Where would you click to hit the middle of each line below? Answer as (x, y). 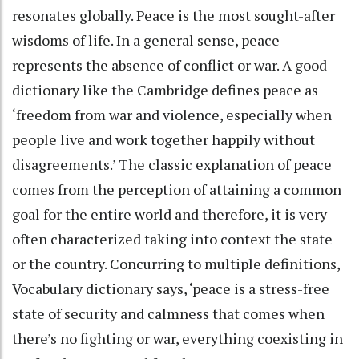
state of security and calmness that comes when (168, 314)
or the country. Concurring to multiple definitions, (176, 264)
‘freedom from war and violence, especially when (172, 115)
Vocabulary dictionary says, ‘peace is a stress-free (171, 289)
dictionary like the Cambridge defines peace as (165, 90)
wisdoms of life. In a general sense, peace (146, 40)
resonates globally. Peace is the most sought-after (173, 16)
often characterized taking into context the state (172, 239)
